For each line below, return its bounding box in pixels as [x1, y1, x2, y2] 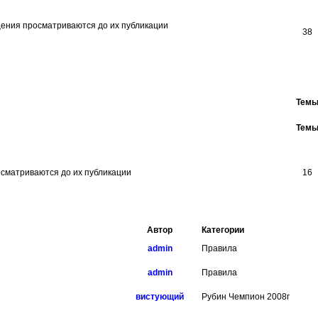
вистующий [136, 292, 185, 302]
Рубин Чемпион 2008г [202, 292, 290, 302]
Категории [202, 225, 245, 235]
